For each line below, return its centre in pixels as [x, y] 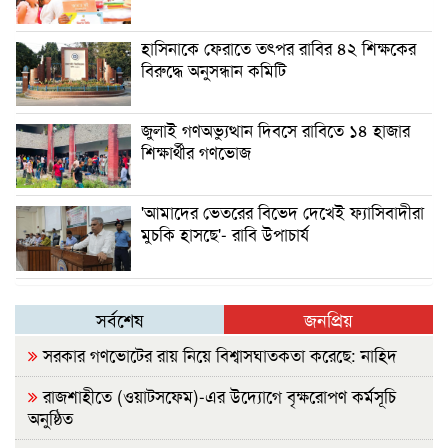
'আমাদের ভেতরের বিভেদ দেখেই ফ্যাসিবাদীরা [282, 212]
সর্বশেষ [119, 318]
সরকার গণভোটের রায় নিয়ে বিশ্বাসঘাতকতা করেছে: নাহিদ [217, 354]
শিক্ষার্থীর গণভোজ [196, 152]
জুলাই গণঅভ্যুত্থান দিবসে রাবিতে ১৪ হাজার [275, 130]
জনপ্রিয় [328, 318]
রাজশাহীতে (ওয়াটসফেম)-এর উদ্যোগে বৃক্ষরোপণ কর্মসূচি [217, 395]
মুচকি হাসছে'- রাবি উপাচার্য [225, 234]
